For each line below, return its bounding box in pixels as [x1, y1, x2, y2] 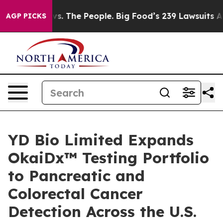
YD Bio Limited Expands [8, 130, 194, 149]
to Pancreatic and [8, 166, 145, 185]
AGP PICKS [6, 11, 46, 20]
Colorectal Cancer [8, 184, 143, 203]
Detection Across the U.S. [8, 202, 197, 221]
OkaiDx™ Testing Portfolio [8, 148, 209, 167]
